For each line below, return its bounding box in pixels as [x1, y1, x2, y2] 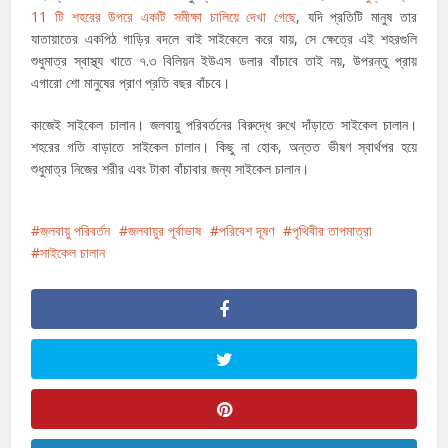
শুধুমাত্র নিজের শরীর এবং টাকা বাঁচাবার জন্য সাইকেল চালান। [31, 158, 310, 178]
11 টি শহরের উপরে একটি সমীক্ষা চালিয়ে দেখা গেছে [31, 6, 296, 26]
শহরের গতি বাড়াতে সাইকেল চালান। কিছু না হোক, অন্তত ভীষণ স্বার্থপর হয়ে [31, 136, 417, 156]
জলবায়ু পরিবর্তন [40, 220, 111, 240]
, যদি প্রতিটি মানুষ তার [295, 6, 417, 26]
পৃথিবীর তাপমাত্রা [292, 220, 373, 240]
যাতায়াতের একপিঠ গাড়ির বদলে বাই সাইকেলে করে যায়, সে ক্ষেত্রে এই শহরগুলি [31, 28, 417, 48]
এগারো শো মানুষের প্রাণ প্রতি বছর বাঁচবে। [31, 72, 231, 92]
